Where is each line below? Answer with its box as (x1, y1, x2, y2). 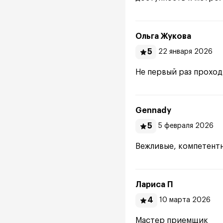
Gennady (135, 107, 171, 114)
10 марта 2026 (159, 197, 211, 204)
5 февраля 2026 (158, 122, 214, 129)
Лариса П (135, 181, 173, 189)
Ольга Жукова (135, 32, 191, 40)
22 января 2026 (158, 48, 213, 55)
